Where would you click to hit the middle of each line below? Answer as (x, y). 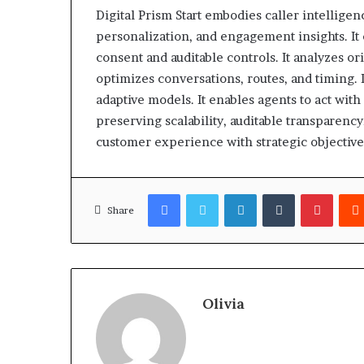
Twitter (237, 194)
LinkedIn (278, 194)
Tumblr (313, 194)
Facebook (204, 194)
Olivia (223, 304)
